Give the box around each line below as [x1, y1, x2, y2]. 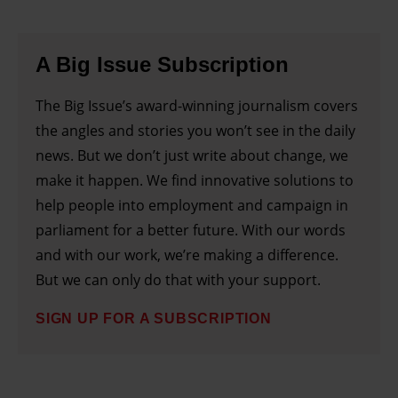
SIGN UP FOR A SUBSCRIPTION [36, 310, 272, 326]
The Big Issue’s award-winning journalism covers [36, 95, 358, 115]
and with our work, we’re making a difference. [36, 244, 338, 265]
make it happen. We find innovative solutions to [36, 170, 354, 190]
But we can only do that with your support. [36, 269, 321, 290]
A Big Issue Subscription [36, 52, 289, 76]
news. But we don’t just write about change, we [36, 145, 348, 165]
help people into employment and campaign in [36, 195, 348, 215]
